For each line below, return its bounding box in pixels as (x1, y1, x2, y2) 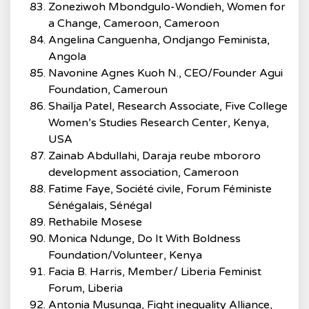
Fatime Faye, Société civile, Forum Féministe (48, 182, 272, 196)
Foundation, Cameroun (48, 83, 168, 97)
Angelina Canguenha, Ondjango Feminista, (48, 33, 270, 47)
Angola (48, 50, 86, 63)
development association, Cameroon (48, 166, 239, 179)
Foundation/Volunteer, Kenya (48, 248, 202, 262)
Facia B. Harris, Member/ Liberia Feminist (48, 265, 261, 279)
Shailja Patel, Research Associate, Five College (48, 99, 288, 113)
